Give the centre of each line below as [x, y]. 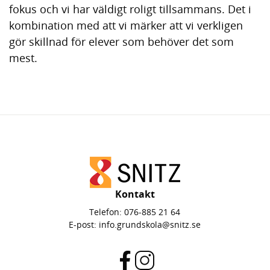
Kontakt [135, 194]
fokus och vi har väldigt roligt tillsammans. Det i [130, 9]
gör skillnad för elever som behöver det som [121, 42]
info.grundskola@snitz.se [150, 225]
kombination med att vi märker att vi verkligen [126, 26]
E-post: [84, 225]
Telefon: [107, 212]
